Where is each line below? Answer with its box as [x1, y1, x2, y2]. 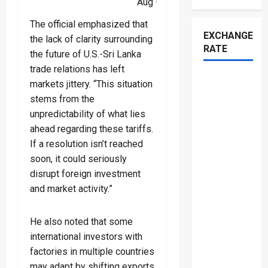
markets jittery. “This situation [30, 78, 153, 90]
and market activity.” [30, 182, 112, 194]
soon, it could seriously [30, 153, 127, 165]
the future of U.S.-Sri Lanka [30, 48, 141, 60]
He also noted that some [30, 215, 133, 227]
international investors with [30, 230, 142, 242]
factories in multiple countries [30, 245, 154, 257]
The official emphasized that [30, 18, 148, 30]
